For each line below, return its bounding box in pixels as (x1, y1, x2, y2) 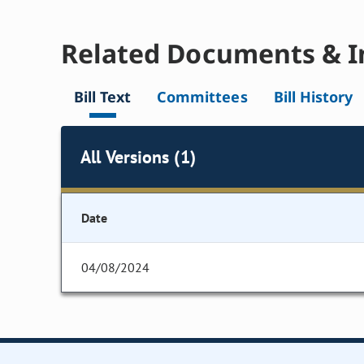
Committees (157, 87, 248, 107)
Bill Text (74, 87, 132, 107)
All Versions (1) (80, 145, 196, 168)
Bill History (273, 87, 353, 107)
